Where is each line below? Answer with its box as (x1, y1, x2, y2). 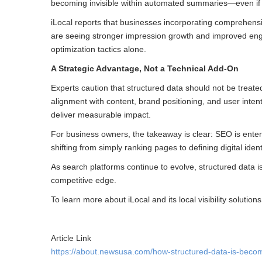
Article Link (51, 233, 91, 243)
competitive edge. (51, 175, 116, 185)
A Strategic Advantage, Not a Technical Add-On (51, 64, 239, 74)
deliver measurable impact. (51, 110, 151, 120)
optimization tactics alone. (51, 44, 146, 54)
